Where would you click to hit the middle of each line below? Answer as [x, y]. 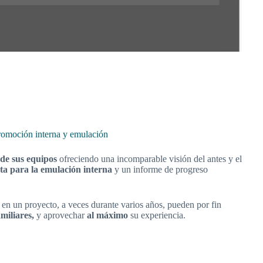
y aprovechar [60, 215]
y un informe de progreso [160, 170]
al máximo [109, 215]
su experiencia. [158, 215]
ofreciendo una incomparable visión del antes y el [149, 159]
